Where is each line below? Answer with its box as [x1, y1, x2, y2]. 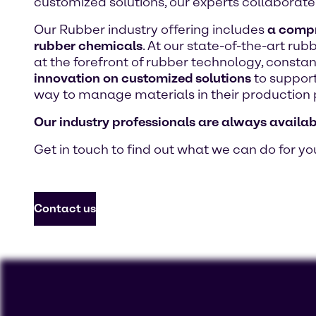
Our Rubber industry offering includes [34, 22, 267, 37]
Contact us [34, 202, 96, 215]
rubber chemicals [34, 38, 142, 54]
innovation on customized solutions [34, 71, 251, 86]
